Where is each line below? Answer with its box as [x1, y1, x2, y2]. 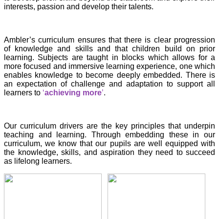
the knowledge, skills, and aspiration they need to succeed [4, 148, 215, 157]
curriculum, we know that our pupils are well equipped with [4, 139, 215, 148]
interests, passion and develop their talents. [4, 2, 153, 11]
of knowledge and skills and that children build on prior [4, 44, 215, 53]
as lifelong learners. [4, 157, 72, 166]
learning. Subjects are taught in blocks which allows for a [4, 53, 215, 62]
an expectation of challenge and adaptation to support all [4, 80, 215, 88]
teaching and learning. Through [4, 131, 121, 139]
